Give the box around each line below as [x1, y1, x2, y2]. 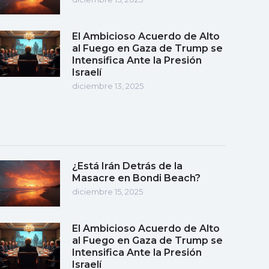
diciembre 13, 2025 [72, 80, 144, 91]
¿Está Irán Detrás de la [72, 160, 183, 172]
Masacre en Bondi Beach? [72, 172, 201, 184]
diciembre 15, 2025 [72, 186, 143, 196]
